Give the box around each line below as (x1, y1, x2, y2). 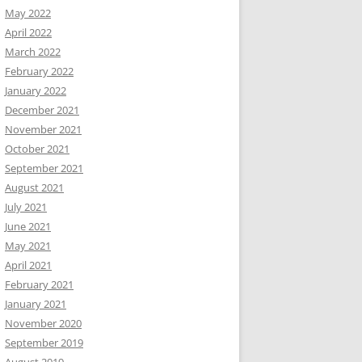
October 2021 (5, 141, 69, 156)
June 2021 (5, 219, 51, 234)
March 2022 (5, 44, 61, 59)
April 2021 (5, 258, 52, 272)
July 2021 (5, 200, 47, 214)
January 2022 (5, 83, 66, 98)
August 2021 (5, 180, 64, 195)
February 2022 (5, 64, 74, 78)
